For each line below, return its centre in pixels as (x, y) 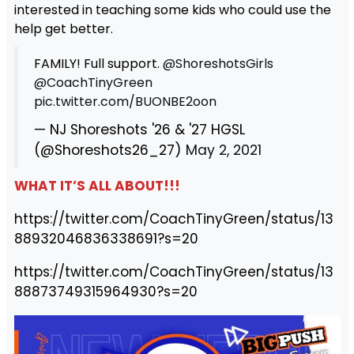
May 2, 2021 (223, 151)
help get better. (63, 29)
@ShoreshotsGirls (218, 64)
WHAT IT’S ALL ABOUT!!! (97, 186)
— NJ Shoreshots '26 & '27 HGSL (139, 130)
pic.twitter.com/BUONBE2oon (125, 102)
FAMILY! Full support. (98, 64)
